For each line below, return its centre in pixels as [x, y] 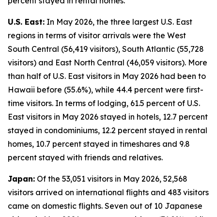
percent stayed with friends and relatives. [85, 157]
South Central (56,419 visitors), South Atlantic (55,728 [106, 49]
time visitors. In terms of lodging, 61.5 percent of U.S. [104, 103]
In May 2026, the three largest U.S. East [118, 22]
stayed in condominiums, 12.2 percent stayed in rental [108, 130]
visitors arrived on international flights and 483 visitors [108, 192]
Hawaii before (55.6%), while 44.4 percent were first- [106, 90]
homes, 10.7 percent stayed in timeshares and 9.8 [99, 144]
